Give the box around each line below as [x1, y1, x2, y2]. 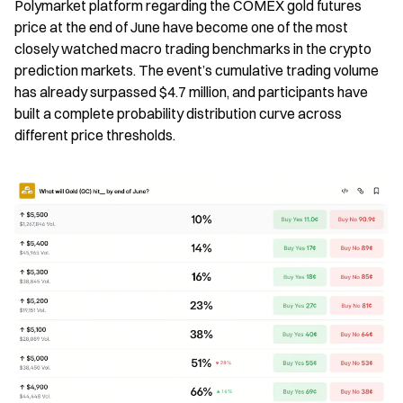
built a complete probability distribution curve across [14, 104, 342, 122]
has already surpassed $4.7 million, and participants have [14, 83, 368, 101]
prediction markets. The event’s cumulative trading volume [14, 61, 379, 79]
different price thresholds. [14, 126, 175, 144]
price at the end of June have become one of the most [14, 18, 348, 36]
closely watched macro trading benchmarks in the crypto [14, 40, 372, 58]
